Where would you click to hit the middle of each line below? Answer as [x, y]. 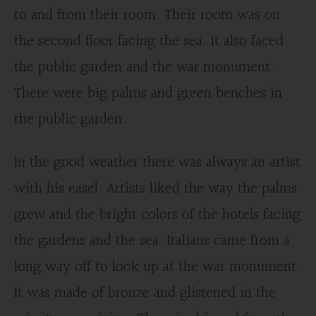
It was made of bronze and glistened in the [145, 293]
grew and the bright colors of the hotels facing [157, 215]
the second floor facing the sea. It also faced [149, 41]
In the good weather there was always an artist [157, 163]
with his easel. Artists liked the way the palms [156, 189]
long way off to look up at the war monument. [157, 267]
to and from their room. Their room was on [147, 15]
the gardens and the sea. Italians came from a [152, 241]
